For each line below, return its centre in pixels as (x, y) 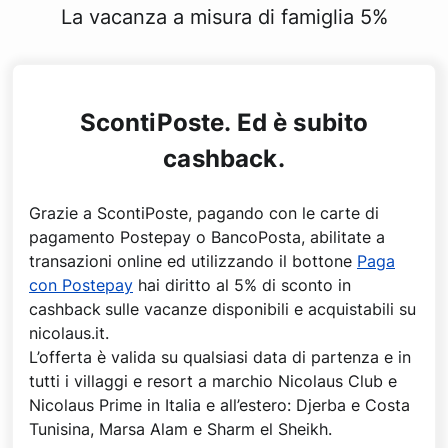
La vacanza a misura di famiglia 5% (224, 17)
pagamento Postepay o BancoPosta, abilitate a (207, 237)
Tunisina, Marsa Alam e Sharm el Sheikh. (180, 429)
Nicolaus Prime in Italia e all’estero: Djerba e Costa (219, 405)
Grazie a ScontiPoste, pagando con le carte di (204, 213)
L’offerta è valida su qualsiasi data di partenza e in (220, 357)
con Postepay (81, 285)
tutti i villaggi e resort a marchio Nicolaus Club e (213, 381)
